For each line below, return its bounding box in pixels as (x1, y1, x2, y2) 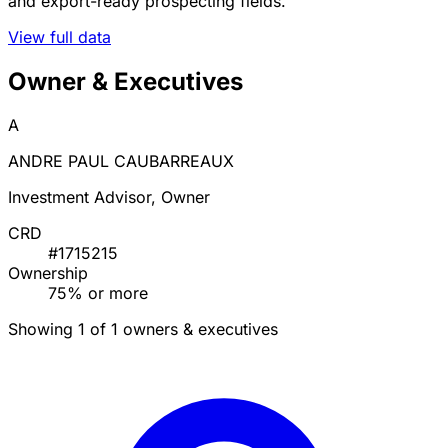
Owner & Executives (8, 66, 243, 96)
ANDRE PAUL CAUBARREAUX (8, 151, 234, 172)
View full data (8, 26, 111, 47)
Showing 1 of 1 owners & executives (8, 319, 278, 340)
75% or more (48, 283, 148, 304)
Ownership (8, 263, 88, 284)
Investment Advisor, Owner (8, 187, 210, 208)
